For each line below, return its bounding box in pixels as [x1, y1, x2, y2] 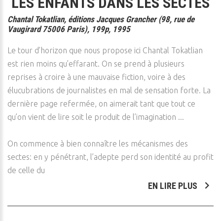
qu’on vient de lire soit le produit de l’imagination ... [7, 112, 184, 121]
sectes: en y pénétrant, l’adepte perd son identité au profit [7, 152, 214, 161]
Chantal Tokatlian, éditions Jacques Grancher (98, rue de [7, 14, 194, 24]
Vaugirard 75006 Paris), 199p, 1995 [7, 24, 130, 34]
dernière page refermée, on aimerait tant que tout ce [7, 99, 195, 108]
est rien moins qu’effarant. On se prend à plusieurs [7, 59, 184, 68]
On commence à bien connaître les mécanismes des [7, 139, 188, 148]
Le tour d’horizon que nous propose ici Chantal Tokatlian [7, 46, 203, 55]
